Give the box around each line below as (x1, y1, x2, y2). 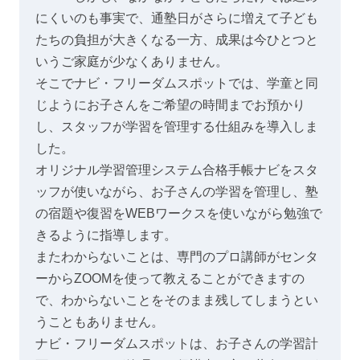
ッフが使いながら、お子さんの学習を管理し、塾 (35, 185, 318, 199)
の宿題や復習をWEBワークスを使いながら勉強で (35, 207, 322, 221)
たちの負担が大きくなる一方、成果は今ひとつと (35, 33, 318, 47)
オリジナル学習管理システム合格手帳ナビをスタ (35, 163, 318, 178)
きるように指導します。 (35, 228, 177, 243)
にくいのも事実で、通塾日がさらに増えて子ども (35, 11, 318, 26)
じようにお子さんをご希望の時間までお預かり (35, 98, 305, 112)
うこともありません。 (35, 315, 164, 329)
